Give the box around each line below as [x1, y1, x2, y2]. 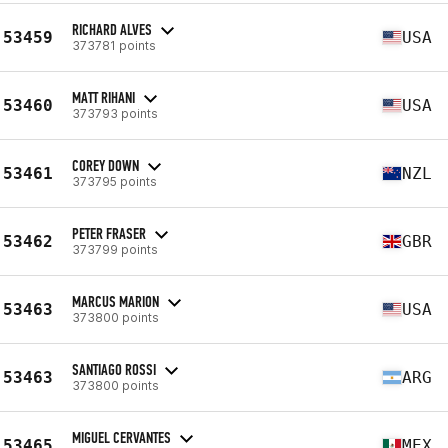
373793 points [72, 105, 158, 121]
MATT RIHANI [72, 87, 135, 107]
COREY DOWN [72, 155, 139, 175]
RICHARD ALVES [72, 19, 152, 39]
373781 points [72, 37, 156, 53]
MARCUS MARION [72, 291, 159, 311]
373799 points [72, 241, 158, 257]
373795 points [72, 173, 157, 189]
